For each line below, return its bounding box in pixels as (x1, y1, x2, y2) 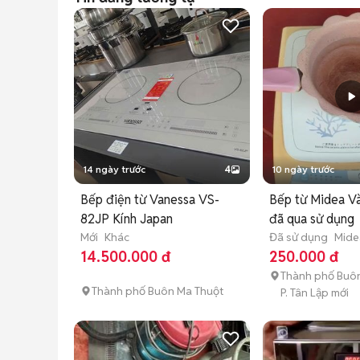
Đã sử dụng (269, 230, 329, 245)
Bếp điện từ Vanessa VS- (80, 191, 219, 209)
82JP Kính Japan (80, 211, 173, 228)
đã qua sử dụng (269, 211, 355, 228)
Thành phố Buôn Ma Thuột (92, 284, 223, 299)
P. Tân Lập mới (280, 285, 350, 301)
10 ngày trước (272, 163, 335, 176)
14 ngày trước (84, 163, 145, 176)
